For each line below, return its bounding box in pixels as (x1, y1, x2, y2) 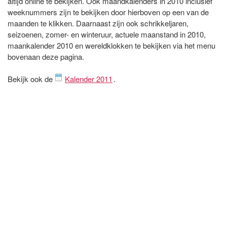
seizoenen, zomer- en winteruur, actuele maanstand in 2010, (8, 29, 206, 40)
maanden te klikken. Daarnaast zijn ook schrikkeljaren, (8, 18, 188, 29)
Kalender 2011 (65, 73, 112, 85)
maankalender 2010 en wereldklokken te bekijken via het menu (8, 40, 215, 51)
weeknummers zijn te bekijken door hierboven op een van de (8, 7, 209, 18)
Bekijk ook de (8, 73, 55, 85)
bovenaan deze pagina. (8, 51, 84, 62)
